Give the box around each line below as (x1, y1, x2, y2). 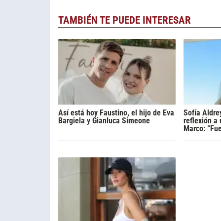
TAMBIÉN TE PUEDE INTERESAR (58, 14, 191, 26)
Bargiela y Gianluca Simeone (58, 115, 150, 125)
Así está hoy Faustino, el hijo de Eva (58, 108, 174, 117)
